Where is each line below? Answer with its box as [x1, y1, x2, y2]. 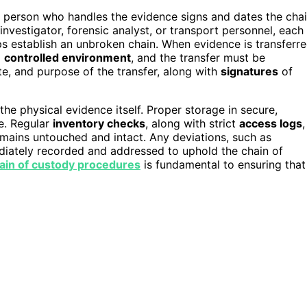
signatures [221, 64, 278, 78]
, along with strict [145, 116, 239, 130]
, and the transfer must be [131, 50, 265, 64]
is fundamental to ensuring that [140, 157, 306, 171]
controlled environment [4, 50, 131, 64]
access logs [239, 116, 302, 130]
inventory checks [53, 116, 145, 130]
